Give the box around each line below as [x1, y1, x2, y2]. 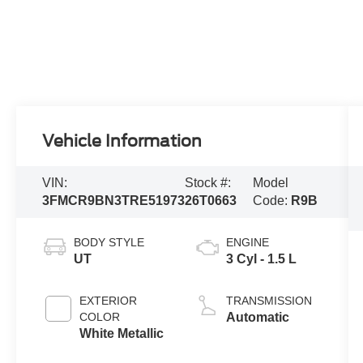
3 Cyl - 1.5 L [225, 252, 297, 267]
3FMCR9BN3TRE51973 [42, 194, 186, 208]
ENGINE [225, 236, 269, 250]
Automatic [225, 310, 289, 325]
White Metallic [79, 327, 164, 341]
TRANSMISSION [225, 294, 312, 308]
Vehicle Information [42, 131, 203, 152]
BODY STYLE [74, 236, 145, 250]
